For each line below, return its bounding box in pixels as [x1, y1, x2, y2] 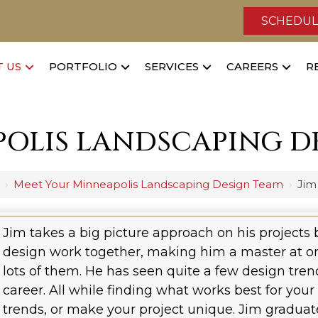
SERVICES [145, 60, 199, 74]
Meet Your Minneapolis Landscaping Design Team [13, 177, 283, 192]
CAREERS [226, 60, 279, 74]
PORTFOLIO [49, 60, 118, 74]
